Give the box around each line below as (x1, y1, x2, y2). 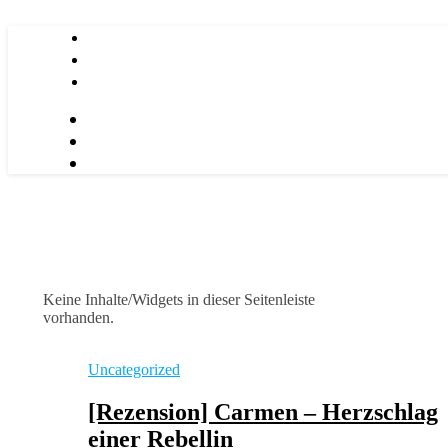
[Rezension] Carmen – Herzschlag (88, 398, 438, 425)
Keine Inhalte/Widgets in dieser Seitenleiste (43, 291, 315, 308)
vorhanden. (43, 309, 114, 326)
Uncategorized (88, 361, 180, 378)
